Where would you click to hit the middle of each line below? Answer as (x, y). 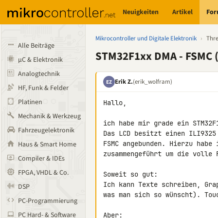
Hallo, (115, 103)
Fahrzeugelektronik (46, 130)
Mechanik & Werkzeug (49, 116)
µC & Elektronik (40, 60)
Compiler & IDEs (41, 159)
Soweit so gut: (130, 174)
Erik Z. (124, 82)
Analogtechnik (39, 74)
